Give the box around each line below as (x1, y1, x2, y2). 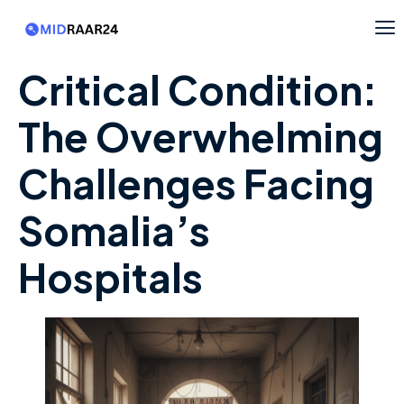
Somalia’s (18, 205, 210, 256)
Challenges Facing (18, 158, 374, 209)
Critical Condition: (18, 64, 377, 115)
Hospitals (18, 252, 203, 303)
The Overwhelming (18, 111, 383, 162)
